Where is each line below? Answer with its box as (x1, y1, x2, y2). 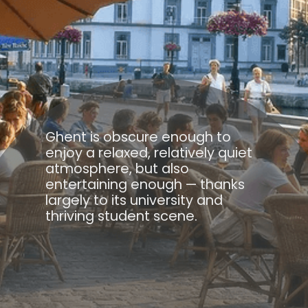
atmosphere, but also (45, 159, 190, 179)
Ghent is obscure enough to (45, 127, 232, 147)
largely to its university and (45, 190, 223, 210)
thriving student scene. (45, 206, 198, 226)
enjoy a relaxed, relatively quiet (45, 143, 253, 163)
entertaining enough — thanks (45, 175, 245, 195)
